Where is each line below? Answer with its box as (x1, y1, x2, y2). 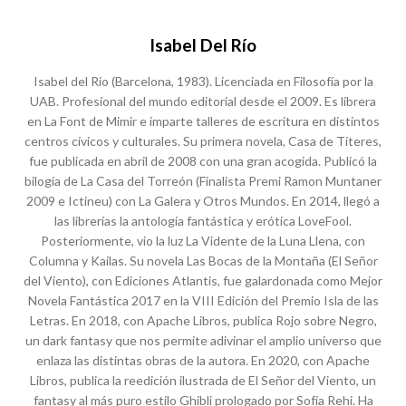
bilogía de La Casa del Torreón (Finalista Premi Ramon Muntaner (24, 173, 382, 188)
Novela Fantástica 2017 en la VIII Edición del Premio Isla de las (27, 293, 379, 308)
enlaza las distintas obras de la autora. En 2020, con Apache (36, 353, 370, 368)
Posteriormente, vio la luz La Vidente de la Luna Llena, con (41, 233, 365, 248)
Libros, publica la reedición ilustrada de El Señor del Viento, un (30, 372, 376, 388)
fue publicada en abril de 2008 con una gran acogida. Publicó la (29, 153, 377, 169)
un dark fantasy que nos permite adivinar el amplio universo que (24, 333, 382, 348)
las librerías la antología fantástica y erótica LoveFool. (54, 213, 352, 228)
